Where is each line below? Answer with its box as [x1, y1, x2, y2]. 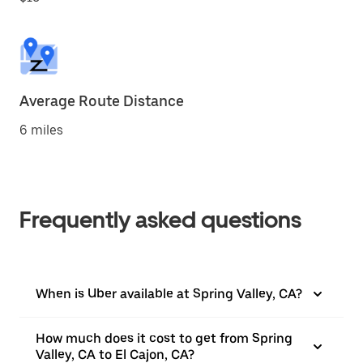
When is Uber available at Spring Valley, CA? [36, 286, 302, 301]
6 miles [19, 122, 63, 138]
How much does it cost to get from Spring [36, 331, 293, 346]
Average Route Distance [19, 92, 184, 109]
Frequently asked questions [19, 206, 301, 233]
